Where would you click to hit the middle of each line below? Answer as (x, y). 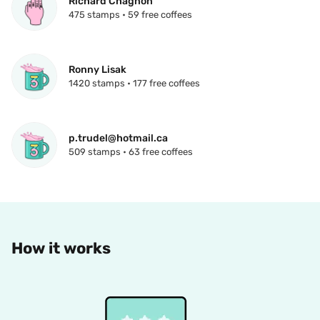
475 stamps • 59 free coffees (130, 15)
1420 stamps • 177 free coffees (134, 84)
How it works (61, 249)
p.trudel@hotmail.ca (118, 139)
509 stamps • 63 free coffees (131, 152)
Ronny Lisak (97, 70)
